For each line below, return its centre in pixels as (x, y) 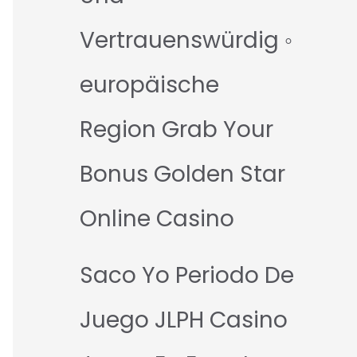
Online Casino (157, 219)
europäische (149, 85)
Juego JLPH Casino (184, 320)
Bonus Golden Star (182, 175)
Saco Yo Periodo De (187, 276)
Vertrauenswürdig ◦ (186, 41)
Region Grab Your (177, 130)
